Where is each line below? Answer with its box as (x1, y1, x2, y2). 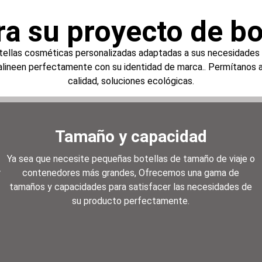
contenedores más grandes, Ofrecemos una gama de (22, 167, 240, 179)
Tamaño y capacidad (54, 127, 207, 147)
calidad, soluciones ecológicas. (68, 75, 194, 87)
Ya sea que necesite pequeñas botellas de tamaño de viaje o (6, 153, 255, 165)
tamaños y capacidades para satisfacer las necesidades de (9, 181, 253, 193)
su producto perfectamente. (72, 195, 190, 207)
